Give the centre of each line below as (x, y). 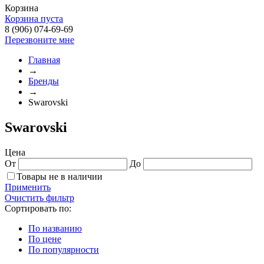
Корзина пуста (34, 19)
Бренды (44, 81)
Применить (28, 187)
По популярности (64, 249)
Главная (44, 60)
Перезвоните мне (39, 40)
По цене (45, 239)
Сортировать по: (38, 208)
